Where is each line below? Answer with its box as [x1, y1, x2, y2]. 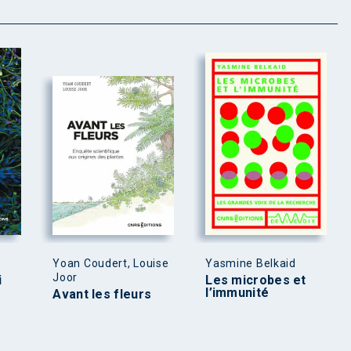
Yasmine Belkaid [205, 256, 296, 270]
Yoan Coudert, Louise [52, 256, 169, 270]
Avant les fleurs [52, 286, 152, 302]
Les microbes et [205, 272, 306, 288]
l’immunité [205, 284, 270, 300]
